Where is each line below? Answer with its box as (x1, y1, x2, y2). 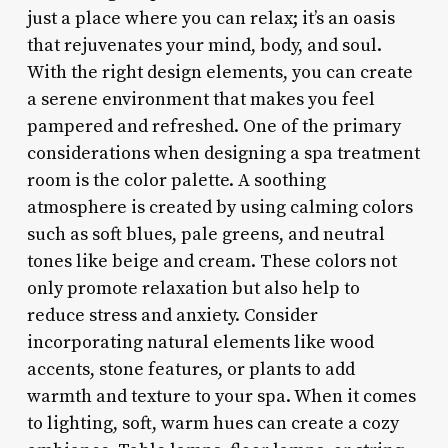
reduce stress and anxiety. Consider (26, 303, 318, 327)
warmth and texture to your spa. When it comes (26, 384, 416, 408)
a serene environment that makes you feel (26, 87, 375, 111)
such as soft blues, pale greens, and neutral (26, 222, 385, 246)
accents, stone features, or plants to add (26, 357, 355, 381)
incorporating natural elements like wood (26, 330, 374, 354)
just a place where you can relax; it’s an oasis (26, 6, 395, 30)
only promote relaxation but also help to (26, 276, 360, 300)
